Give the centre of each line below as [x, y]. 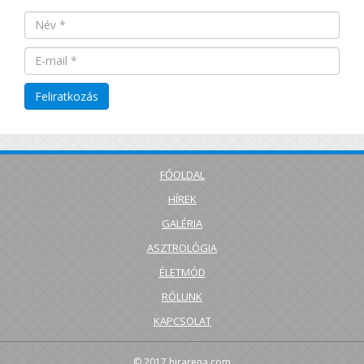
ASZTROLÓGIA [182, 247]
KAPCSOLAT [182, 321]
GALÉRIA [182, 223]
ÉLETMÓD [182, 272]
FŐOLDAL [182, 174]
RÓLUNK [182, 296]
